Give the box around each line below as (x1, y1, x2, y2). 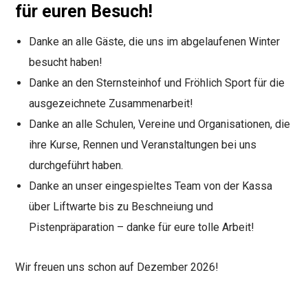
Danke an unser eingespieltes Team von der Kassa (29, 179, 273, 192)
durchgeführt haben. (29, 158, 124, 172)
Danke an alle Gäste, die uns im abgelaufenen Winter (29, 34, 280, 48)
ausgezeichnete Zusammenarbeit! (29, 96, 194, 110)
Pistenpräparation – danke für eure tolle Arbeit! (29, 220, 255, 234)
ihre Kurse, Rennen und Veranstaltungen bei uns (29, 137, 257, 151)
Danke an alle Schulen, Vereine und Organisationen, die (29, 117, 291, 131)
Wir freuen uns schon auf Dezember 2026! (15, 260, 219, 274)
